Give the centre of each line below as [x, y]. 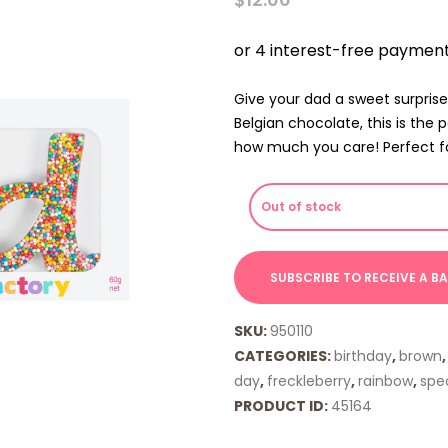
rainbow [385, 380]
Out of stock [301, 206]
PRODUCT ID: [282, 405]
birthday [363, 355]
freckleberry [309, 380]
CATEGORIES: [284, 355]
